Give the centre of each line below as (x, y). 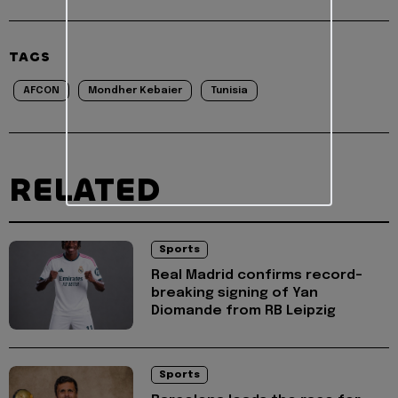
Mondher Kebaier (135, 90)
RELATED (84, 190)
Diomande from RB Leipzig (243, 310)
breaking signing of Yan (235, 293)
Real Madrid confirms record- (257, 275)
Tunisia (229, 90)
